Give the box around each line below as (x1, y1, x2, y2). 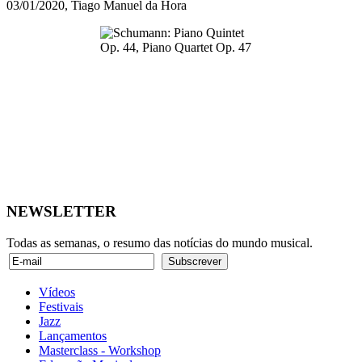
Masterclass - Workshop (39, 343, 161, 357)
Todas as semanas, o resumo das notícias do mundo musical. (6, 235, 313, 250)
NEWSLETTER (6, 202, 116, 220)
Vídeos (39, 284, 75, 299)
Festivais (39, 299, 83, 314)
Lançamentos (39, 328, 107, 343)
